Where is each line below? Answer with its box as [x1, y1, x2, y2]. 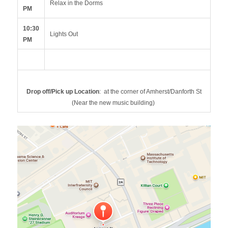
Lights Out [50, 31, 79, 38]
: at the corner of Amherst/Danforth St [99, 88, 202, 95]
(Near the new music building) [72, 99, 156, 106]
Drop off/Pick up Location [26, 88, 99, 95]
